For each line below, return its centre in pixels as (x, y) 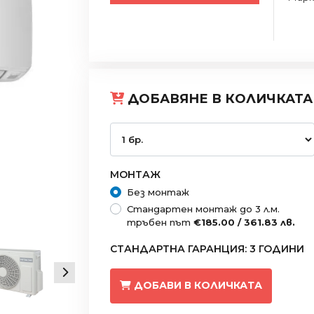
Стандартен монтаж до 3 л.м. (203, 209)
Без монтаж (158, 192)
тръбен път (160, 222)
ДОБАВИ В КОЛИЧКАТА (198, 286)
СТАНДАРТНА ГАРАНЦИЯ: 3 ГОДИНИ (207, 248)
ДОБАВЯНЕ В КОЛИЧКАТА (218, 98)
